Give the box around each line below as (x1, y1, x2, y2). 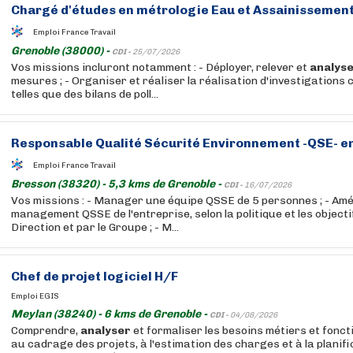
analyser (80, 324, 131, 337)
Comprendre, (11, 324, 80, 337)
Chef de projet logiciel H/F (11, 269, 178, 284)
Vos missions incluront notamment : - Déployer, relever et (11, 61, 310, 74)
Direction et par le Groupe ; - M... (11, 221, 179, 234)
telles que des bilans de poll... (11, 87, 158, 101)
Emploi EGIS (11, 292, 59, 301)
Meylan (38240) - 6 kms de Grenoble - (11, 307, 210, 321)
